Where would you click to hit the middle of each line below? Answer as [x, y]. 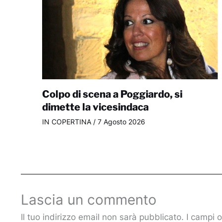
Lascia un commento [89, 200]
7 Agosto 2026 [121, 121]
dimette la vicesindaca [95, 107]
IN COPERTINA [66, 121]
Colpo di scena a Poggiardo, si [112, 94]
